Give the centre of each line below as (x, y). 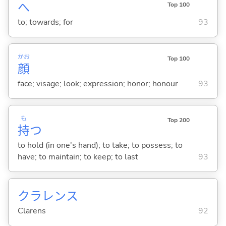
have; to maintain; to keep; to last (78, 157)
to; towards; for (45, 22)
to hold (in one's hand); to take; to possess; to (100, 145)
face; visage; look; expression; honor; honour (98, 83)
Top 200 (178, 120)
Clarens (32, 211)
